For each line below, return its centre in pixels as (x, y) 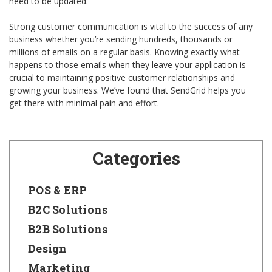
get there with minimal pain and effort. (84, 103)
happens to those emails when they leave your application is (127, 65)
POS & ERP (58, 190)
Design (48, 249)
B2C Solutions (68, 210)
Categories (136, 158)
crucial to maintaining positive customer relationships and (122, 78)
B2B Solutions (68, 229)
